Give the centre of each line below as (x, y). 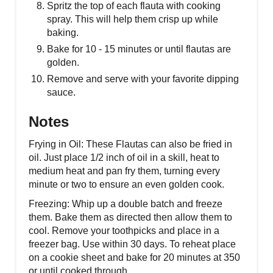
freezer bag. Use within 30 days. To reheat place (132, 244)
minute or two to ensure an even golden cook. (126, 184)
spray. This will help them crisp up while (133, 19)
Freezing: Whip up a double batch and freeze (126, 204)
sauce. (61, 92)
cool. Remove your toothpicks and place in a (124, 230)
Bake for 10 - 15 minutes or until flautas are (139, 49)
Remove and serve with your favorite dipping (143, 79)
